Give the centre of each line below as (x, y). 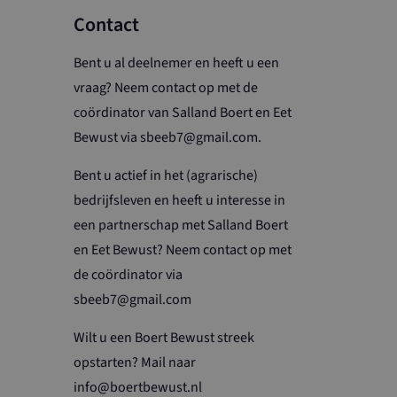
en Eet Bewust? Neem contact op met (183, 249)
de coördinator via (128, 274)
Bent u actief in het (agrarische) (166, 175)
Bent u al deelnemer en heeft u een (177, 62)
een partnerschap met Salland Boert (181, 225)
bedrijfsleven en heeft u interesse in (180, 200)
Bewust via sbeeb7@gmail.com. (168, 137)
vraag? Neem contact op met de (166, 87)
